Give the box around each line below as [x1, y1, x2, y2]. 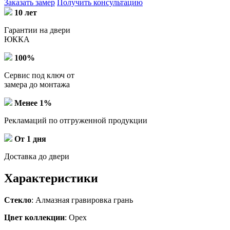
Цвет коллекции [4, 213, 65, 222]
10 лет [14, 8, 37, 17]
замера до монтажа [4, 80, 70, 89]
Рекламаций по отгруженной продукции [4, 116, 147, 125]
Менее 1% [14, 98, 52, 107]
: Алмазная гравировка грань [31, 195, 133, 204]
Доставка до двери [4, 151, 69, 161]
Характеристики [4, 171, 98, 185]
